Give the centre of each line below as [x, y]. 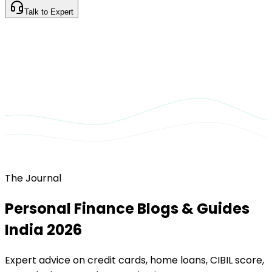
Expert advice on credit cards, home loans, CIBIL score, [134, 260]
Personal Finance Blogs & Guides [127, 208]
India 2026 [43, 229]
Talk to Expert [49, 12]
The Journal [33, 178]
